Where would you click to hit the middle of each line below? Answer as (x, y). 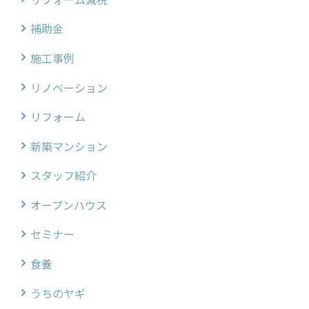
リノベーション (69, 88)
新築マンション (69, 146)
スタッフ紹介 (63, 176)
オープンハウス (69, 205)
